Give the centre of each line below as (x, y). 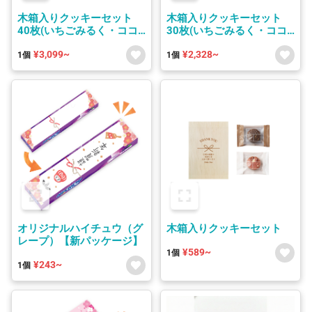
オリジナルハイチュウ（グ (80, 228)
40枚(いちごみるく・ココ (78, 30)
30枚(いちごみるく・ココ (227, 30)
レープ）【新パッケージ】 (80, 241)
